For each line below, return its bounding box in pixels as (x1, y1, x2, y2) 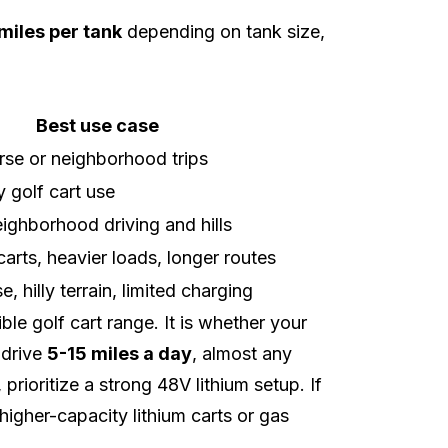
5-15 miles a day (47, 343, 192, 365)
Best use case (36, 115, 159, 137)
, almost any (192, 343, 292, 365)
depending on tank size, (122, 21, 325, 43)
